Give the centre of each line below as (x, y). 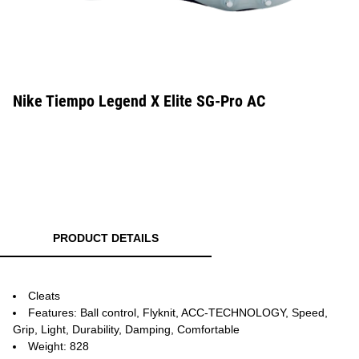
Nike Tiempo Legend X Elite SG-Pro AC (139, 101)
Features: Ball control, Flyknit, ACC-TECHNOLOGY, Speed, (178, 313)
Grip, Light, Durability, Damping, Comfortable (126, 329)
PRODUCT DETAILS (106, 238)
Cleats (44, 296)
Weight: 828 (58, 346)
